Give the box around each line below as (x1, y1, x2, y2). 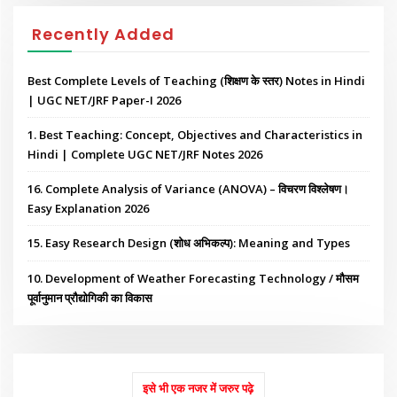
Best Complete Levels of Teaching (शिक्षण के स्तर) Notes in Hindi (27, 72, 366, 89)
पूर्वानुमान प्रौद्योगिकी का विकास (27, 289, 153, 306)
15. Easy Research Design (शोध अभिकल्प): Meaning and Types (27, 235, 351, 252)
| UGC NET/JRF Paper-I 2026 (27, 91, 182, 108)
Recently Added (31, 23, 175, 46)
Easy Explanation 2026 (27, 200, 150, 217)
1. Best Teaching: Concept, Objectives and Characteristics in (27, 126, 363, 143)
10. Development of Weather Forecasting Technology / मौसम (27, 269, 360, 286)
